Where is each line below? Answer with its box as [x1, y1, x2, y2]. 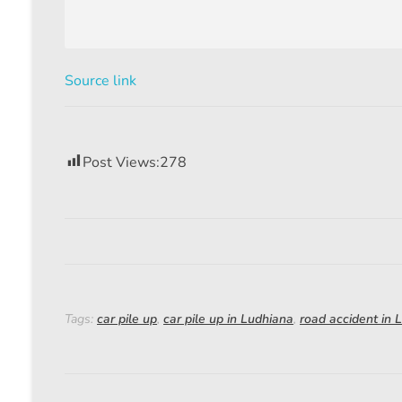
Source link [65, 71, 136, 92]
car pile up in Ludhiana [163, 310, 293, 328]
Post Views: [83, 153, 160, 173]
